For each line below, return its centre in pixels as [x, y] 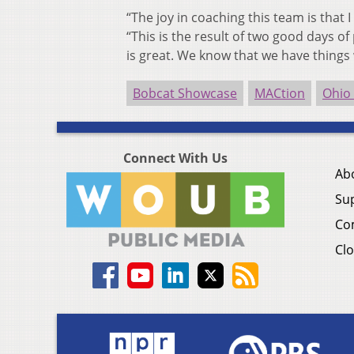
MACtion [280, 94]
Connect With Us [175, 158]
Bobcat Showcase [185, 94]
